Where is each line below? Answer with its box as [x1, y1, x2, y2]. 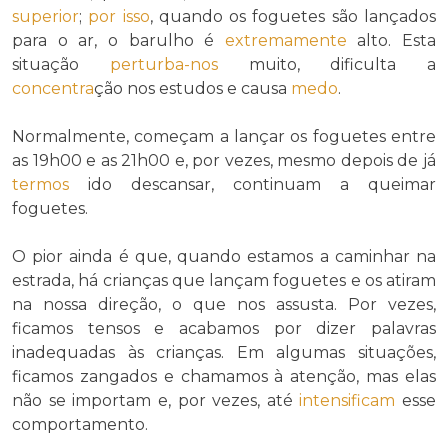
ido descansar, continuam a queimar [69, 175, 436, 195]
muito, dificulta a [217, 55, 436, 75]
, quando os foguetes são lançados [149, 7, 437, 27]
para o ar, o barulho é [12, 31, 225, 51]
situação [12, 55, 110, 75]
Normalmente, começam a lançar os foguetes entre [12, 127, 436, 147]
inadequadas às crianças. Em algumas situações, [12, 343, 436, 363]
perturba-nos [109, 55, 218, 75]
